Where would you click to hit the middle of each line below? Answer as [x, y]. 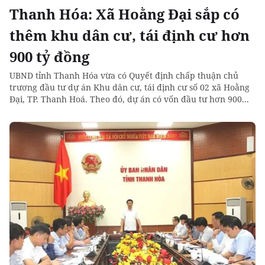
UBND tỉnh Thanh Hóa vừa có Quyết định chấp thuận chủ [124, 75]
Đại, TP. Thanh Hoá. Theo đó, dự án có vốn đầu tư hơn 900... [129, 99]
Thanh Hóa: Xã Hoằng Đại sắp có [125, 14]
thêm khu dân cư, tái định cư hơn [130, 35]
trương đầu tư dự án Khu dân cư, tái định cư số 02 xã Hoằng [130, 87]
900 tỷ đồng [49, 56]
